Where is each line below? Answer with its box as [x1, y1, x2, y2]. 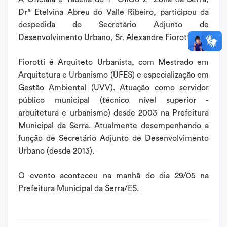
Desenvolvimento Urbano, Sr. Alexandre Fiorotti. [18, 33, 194, 42]
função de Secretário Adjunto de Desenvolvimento [18, 134, 209, 142]
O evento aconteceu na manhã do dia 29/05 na [18, 171, 209, 180]
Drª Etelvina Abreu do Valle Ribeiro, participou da [18, 8, 209, 16]
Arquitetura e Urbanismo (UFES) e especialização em [18, 70, 209, 79]
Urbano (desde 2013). [18, 146, 96, 155]
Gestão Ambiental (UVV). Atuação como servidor [18, 83, 209, 92]
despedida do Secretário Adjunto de [18, 20, 209, 29]
